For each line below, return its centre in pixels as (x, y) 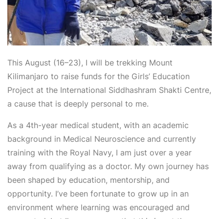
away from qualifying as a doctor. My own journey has (108, 166)
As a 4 (19, 125)
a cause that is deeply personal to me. (78, 103)
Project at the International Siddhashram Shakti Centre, (109, 90)
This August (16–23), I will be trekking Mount (90, 62)
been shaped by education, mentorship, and (88, 180)
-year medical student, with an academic (113, 125)
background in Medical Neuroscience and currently (102, 139)
